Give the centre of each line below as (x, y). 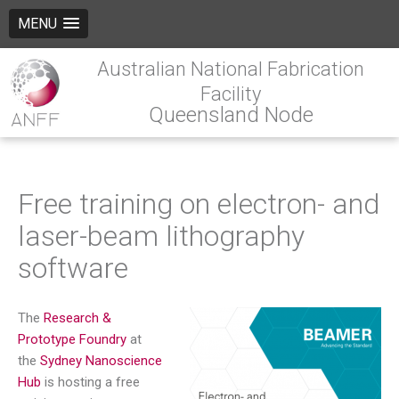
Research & (77, 318)
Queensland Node (231, 115)
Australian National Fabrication (231, 69)
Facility (231, 94)
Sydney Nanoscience (101, 361)
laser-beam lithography (161, 236)
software (73, 268)
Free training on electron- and (199, 204)
